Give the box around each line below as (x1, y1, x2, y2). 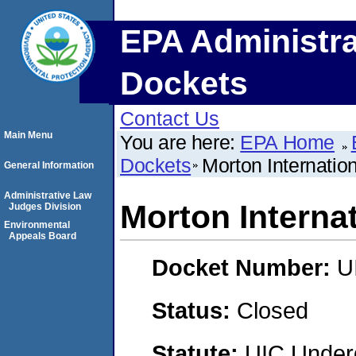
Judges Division (9, 201, 81, 212)
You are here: (120, 131, 241, 153)
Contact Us (120, 107, 219, 130)
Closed (237, 296, 308, 323)
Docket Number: (152, 254, 337, 281)
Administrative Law (4, 190, 91, 201)
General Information (4, 160, 94, 171)
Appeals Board (9, 230, 76, 242)
